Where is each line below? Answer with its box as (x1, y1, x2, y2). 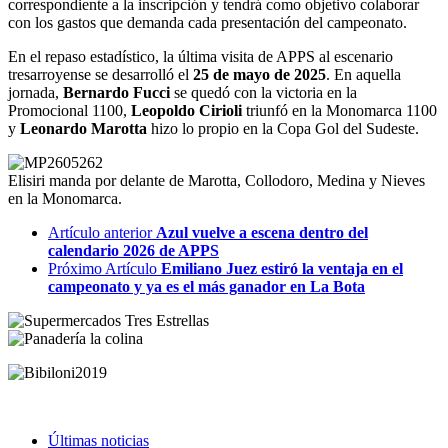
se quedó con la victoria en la (170, 84, 357, 101)
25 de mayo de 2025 (193, 66, 326, 83)
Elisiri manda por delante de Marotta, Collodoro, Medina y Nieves (8, 172, 425, 189)
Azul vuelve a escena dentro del (156, 224, 368, 241)
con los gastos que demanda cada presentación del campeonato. (8, 14, 407, 31)
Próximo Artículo (48, 260, 157, 277)
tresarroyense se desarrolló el (8, 66, 193, 83)
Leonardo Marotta (20, 120, 147, 137)
